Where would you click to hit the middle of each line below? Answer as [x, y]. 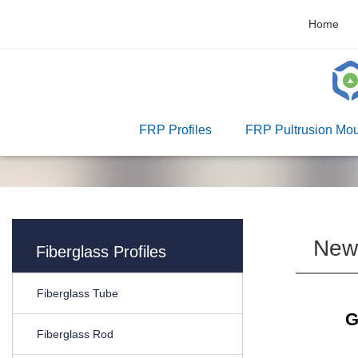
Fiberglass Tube [78, 293]
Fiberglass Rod [75, 334]
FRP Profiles [175, 130]
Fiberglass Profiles [101, 252]
